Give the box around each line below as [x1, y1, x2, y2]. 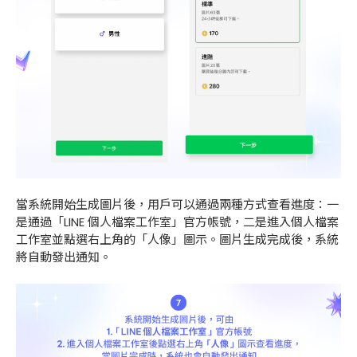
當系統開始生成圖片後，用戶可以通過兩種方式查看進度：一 [16, 195, 339, 213]
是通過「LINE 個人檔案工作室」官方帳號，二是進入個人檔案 [16, 213, 339, 230]
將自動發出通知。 [16, 248, 112, 265]
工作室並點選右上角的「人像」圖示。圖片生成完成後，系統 [16, 230, 339, 248]
